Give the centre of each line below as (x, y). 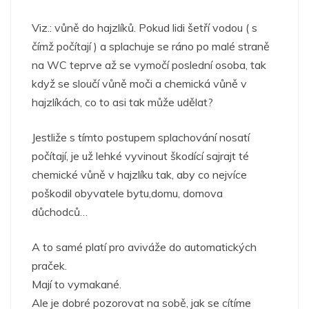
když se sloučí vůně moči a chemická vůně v (139, 83)
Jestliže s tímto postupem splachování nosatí (141, 137)
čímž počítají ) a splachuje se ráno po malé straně (151, 46)
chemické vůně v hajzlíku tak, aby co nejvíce (139, 174)
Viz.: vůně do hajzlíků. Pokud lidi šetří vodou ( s (144, 27)
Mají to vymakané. (77, 284)
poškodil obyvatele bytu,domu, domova (127, 193)
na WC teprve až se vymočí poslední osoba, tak (149, 64)
